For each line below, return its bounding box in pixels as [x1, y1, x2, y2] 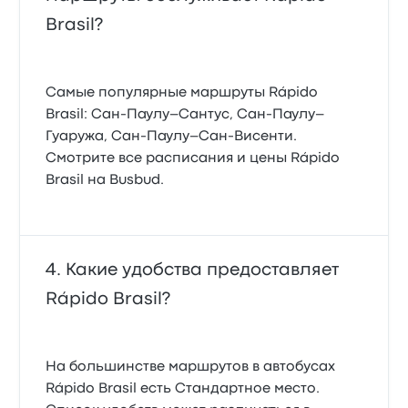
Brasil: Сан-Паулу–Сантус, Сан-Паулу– [46, 107, 325, 121]
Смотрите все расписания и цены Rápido [46, 151, 341, 165]
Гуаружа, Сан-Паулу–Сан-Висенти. [46, 129, 298, 143]
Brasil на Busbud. [46, 173, 165, 187]
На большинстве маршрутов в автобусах [46, 360, 336, 373]
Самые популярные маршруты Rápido [46, 86, 319, 99]
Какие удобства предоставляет [66, 261, 340, 278]
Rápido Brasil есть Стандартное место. [46, 382, 321, 395]
